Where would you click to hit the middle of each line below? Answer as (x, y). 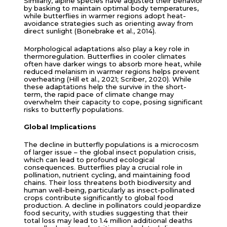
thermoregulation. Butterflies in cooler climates (105, 56)
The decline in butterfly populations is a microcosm (111, 144)
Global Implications (60, 127)
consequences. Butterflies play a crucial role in (103, 167)
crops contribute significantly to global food (98, 197)
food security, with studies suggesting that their (106, 213)
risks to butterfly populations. (73, 109)
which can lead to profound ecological (89, 159)
